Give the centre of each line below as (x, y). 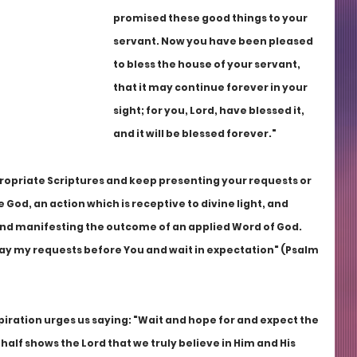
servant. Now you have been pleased (214, 41)
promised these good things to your (211, 18)
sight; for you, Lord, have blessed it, (210, 110)
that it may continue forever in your (211, 87)
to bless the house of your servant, (208, 64)
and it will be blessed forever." (195, 133)
